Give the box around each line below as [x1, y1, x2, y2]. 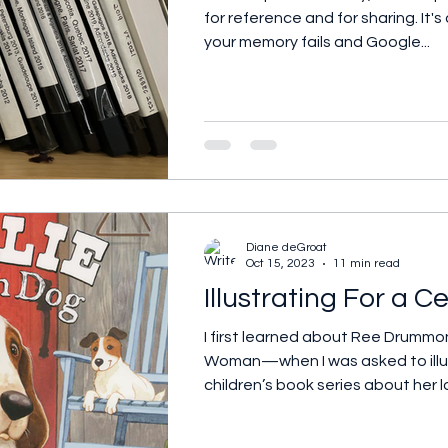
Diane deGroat [246, 241, 327, 255]
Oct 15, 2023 [246, 257, 315, 271]
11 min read [333, 257, 400, 271]
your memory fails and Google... [204, 34, 430, 50]
